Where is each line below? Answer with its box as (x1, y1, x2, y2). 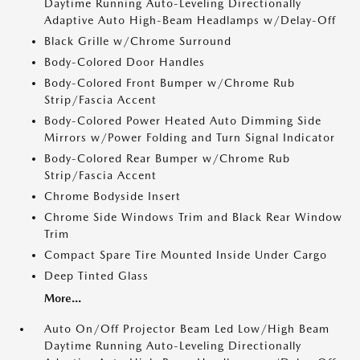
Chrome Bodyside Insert (44, 190, 181, 202)
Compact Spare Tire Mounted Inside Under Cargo (44, 248, 327, 261)
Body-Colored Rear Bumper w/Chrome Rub (44, 152, 290, 165)
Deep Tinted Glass (44, 269, 149, 282)
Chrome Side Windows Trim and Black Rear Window (44, 211, 342, 223)
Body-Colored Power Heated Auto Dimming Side (44, 114, 321, 127)
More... (44, 292, 81, 305)
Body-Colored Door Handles (44, 55, 205, 68)
